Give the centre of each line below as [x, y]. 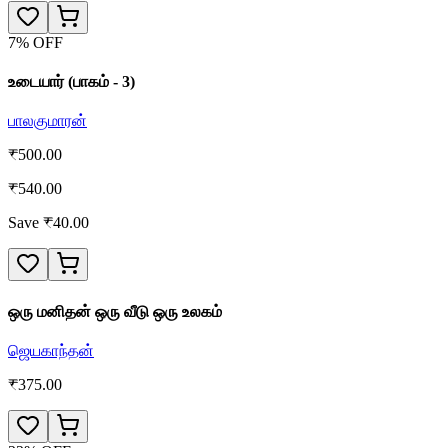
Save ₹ [30, 223]
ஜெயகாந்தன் [51, 350]
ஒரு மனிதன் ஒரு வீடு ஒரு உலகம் [115, 311]
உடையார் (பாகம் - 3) [71, 82]
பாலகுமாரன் [47, 121]
